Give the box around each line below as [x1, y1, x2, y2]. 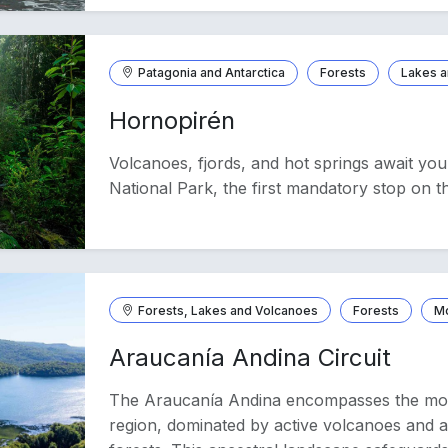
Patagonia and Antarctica [138, 64, 286, 80]
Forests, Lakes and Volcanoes [138, 302, 319, 318]
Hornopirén [109, 105, 236, 135]
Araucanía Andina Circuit [109, 343, 392, 373]
